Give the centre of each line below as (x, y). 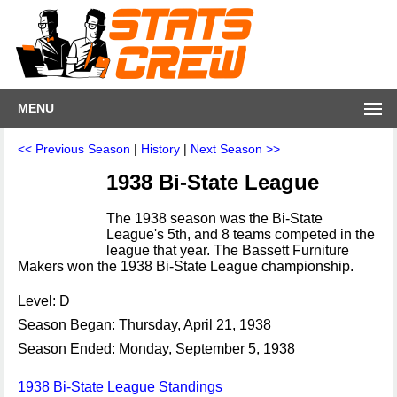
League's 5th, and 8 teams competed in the (241, 234)
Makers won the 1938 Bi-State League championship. (186, 266)
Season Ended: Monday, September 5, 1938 (156, 349)
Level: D (44, 301)
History (160, 149)
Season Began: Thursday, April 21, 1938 (144, 325)
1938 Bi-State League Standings (120, 387)
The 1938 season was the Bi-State (214, 218)
